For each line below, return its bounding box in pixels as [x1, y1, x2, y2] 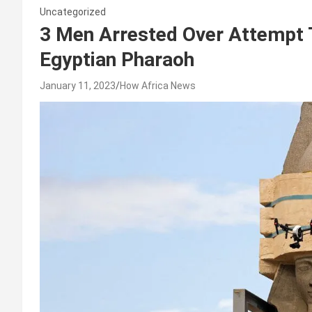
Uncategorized [40, 6, 106, 18]
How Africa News [120, 80, 196, 92]
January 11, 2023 [40, 80, 116, 92]
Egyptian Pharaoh [40, 48, 194, 72]
